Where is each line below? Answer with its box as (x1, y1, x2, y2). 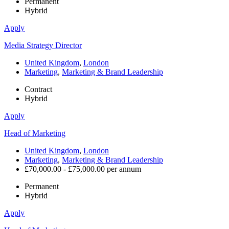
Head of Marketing (4, 129, 65, 138)
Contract (25, 85, 52, 94)
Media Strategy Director (4, 41, 82, 50)
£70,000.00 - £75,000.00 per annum (25, 165, 141, 174)
